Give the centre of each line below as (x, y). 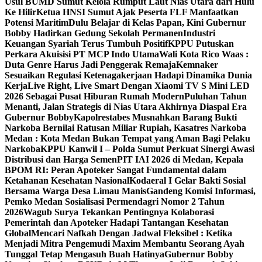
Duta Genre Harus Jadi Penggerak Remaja (90, 65)
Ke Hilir (20, 12)
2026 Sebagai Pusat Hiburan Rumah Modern (94, 96)
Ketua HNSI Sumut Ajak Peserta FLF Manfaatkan (137, 12)
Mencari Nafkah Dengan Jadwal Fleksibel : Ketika (132, 233)
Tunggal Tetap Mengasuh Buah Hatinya (85, 254)
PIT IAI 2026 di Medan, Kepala (180, 159)
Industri (199, 33)
